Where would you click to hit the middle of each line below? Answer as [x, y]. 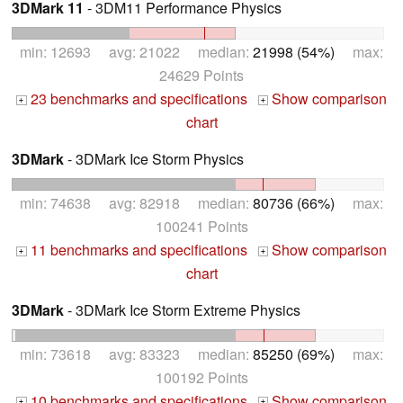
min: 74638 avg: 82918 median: [136, 202]
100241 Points [201, 226]
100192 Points [201, 377]
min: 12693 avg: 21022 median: [136, 51]
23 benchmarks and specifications [137, 98]
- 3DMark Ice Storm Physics [154, 158]
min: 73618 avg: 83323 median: [136, 354]
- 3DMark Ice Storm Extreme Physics [182, 309]
